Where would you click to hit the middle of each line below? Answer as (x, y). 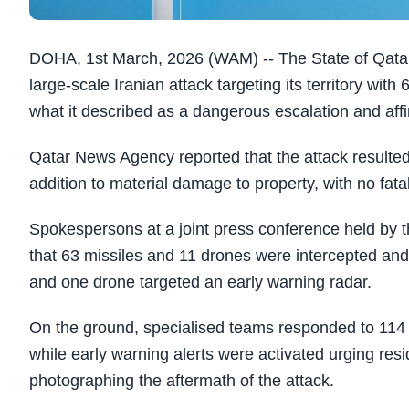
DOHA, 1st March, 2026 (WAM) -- (154, 58)
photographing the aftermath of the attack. (182, 381)
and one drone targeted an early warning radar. (200, 283)
